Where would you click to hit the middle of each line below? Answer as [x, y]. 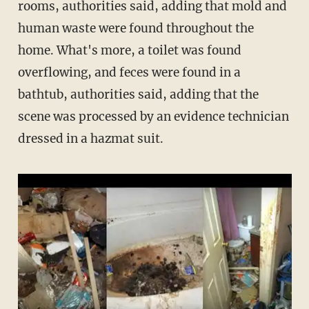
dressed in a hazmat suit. [90, 138]
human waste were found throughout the [136, 28]
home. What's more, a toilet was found [129, 50]
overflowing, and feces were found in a [129, 72]
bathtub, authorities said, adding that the [138, 94]
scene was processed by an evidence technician [153, 116]
